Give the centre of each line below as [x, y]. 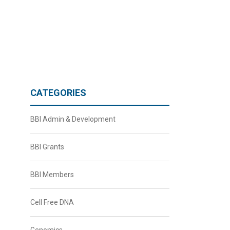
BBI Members [52, 175]
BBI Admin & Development [73, 119]
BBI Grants [47, 147]
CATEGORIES [58, 93]
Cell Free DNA [52, 202]
